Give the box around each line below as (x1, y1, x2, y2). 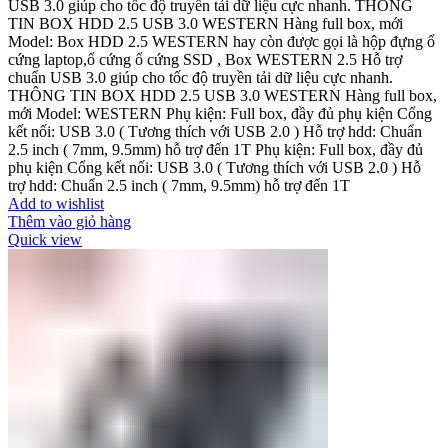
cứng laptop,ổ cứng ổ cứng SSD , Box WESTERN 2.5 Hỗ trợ (8, 50, 402, 68)
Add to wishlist (8, 194, 104, 212)
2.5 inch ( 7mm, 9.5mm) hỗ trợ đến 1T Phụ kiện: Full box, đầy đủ (8, 140, 423, 158)
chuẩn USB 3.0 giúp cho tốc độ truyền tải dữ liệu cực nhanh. (8, 68, 393, 86)
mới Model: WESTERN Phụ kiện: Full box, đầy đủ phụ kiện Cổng (8, 104, 432, 122)
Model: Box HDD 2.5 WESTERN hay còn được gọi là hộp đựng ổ (8, 32, 435, 50)
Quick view (8, 230, 82, 248)
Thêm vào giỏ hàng (8, 212, 131, 230)
